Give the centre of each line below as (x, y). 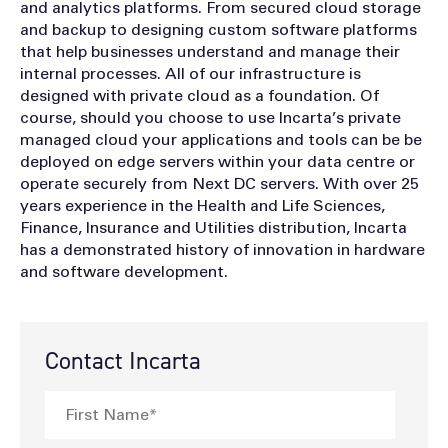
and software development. (124, 271)
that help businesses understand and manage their (210, 51)
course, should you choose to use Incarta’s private (210, 117)
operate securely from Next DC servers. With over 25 (219, 183)
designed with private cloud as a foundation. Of (199, 95)
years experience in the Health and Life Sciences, (202, 205)
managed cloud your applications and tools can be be (221, 139)
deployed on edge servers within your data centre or (217, 161)
